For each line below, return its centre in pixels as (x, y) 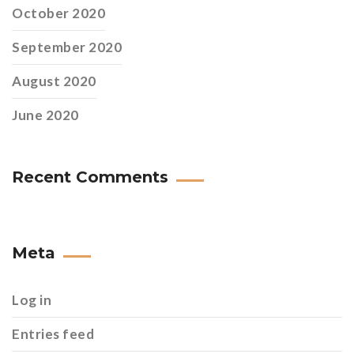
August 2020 (54, 81)
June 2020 (45, 115)
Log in (32, 299)
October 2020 (59, 13)
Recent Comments (90, 177)
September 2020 (67, 47)
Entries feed (53, 333)
